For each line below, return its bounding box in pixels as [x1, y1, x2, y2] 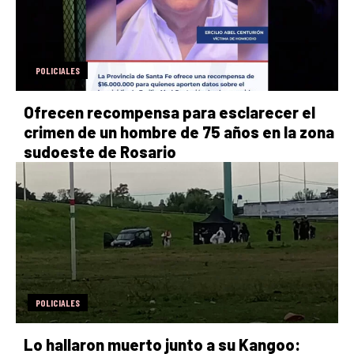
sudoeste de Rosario [24, 141, 176, 161]
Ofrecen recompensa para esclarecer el [24, 102, 315, 122]
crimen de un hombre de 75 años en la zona [24, 122, 334, 141]
